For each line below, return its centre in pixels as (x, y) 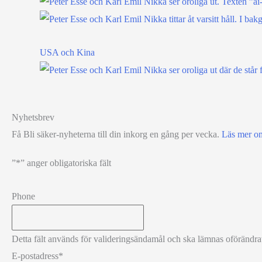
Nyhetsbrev (33, 117)
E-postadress (35, 256)
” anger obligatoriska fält (66, 163)
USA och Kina (67, 52)
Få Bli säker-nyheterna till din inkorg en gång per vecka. (117, 134)
